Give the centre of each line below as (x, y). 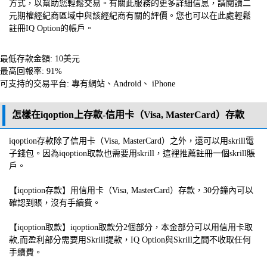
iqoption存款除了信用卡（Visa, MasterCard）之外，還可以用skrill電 (131, 141)
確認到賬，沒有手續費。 (55, 203)
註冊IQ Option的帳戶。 (51, 28)
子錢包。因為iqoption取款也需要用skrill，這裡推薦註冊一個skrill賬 (132, 153)
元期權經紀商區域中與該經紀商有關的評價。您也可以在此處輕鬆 (130, 15)
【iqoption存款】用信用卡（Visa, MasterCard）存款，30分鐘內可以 (131, 190)
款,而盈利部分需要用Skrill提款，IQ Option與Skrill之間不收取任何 (130, 240)
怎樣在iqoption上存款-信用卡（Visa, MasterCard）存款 (128, 114)
